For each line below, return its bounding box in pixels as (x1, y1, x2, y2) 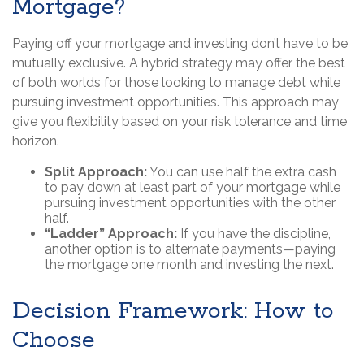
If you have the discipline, (177, 226, 331, 242)
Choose (12, 326, 95, 356)
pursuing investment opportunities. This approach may (12, 94, 339, 110)
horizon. (12, 133, 59, 149)
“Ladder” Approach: (45, 226, 177, 242)
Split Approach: (45, 164, 147, 180)
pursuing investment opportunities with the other (45, 195, 336, 211)
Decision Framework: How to (12, 297, 334, 327)
